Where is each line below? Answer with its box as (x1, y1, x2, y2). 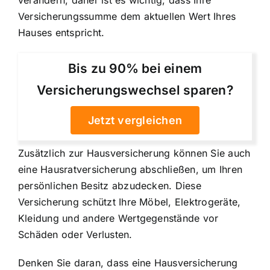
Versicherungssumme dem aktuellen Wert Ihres (18, 10, 236, 22)
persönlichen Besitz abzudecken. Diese (18, 179, 201, 192)
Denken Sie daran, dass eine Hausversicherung (18, 256, 238, 269)
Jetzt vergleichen (87, 113, 183, 127)
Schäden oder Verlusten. (18, 228, 133, 240)
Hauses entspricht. (18, 26, 105, 39)
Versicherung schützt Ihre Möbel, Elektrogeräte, (18, 195, 241, 208)
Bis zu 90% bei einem (67, 60, 202, 76)
